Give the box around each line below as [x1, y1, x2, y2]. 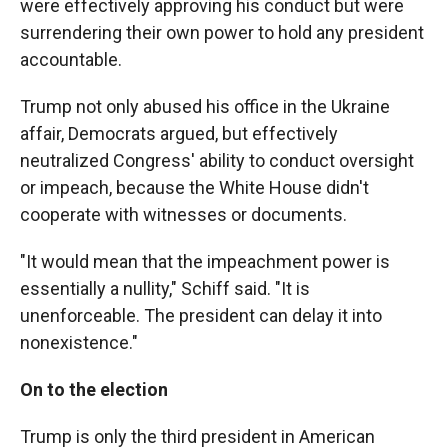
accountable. [20, 49, 122, 71]
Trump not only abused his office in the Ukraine [20, 96, 390, 118]
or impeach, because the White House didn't [20, 177, 369, 199]
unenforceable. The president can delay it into [20, 305, 382, 327]
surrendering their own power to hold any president [20, 22, 424, 44]
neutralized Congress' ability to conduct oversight [20, 150, 414, 172]
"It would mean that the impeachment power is [20, 251, 390, 273]
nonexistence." [20, 332, 138, 354]
